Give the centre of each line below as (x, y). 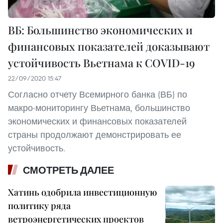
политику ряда (39, 206)
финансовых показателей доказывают (109, 47)
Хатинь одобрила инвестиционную (82, 192)
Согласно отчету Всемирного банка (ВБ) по (98, 95)
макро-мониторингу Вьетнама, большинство (99, 108)
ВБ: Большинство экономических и (100, 30)
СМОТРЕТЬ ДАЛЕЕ (68, 170)
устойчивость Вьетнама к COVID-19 (102, 63)
